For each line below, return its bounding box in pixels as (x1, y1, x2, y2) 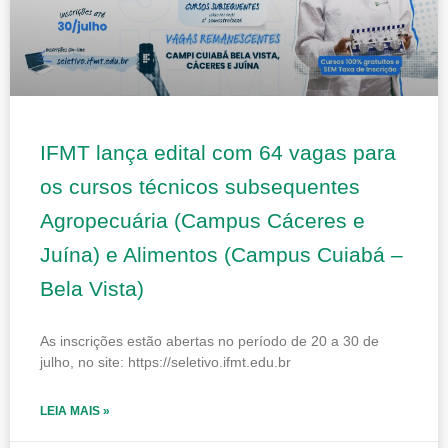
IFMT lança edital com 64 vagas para (40, 140, 396, 164)
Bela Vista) (40, 276, 144, 300)
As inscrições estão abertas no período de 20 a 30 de (40, 332, 379, 349)
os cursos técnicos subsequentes (40, 174, 360, 198)
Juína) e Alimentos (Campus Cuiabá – (40, 242, 403, 266)
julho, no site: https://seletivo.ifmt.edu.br (40, 353, 291, 370)
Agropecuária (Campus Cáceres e (40, 208, 365, 232)
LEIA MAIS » (40, 403, 110, 418)
